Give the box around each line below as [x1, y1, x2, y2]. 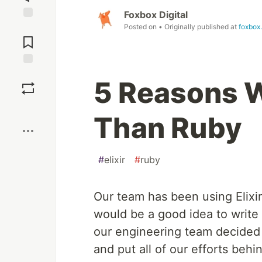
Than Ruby [94, 111, 242, 146]
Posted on [124, 22, 158, 32]
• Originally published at [158, 22, 239, 32]
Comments [8, 32, 49, 43]
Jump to [12, 22, 44, 33]
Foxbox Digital [124, 9, 188, 21]
